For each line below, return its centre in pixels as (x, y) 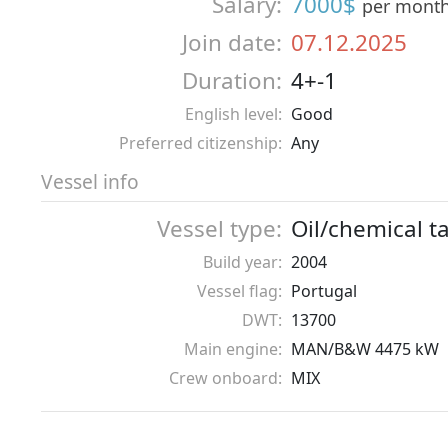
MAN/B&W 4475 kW (365, 349)
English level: (233, 114)
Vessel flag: (239, 291)
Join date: (232, 43)
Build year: (242, 262)
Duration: (232, 81)
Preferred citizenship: (200, 143)
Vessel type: (219, 229)
